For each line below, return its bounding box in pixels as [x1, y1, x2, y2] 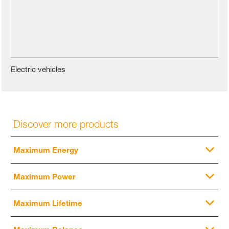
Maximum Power [13, 172, 76, 181]
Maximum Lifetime [13, 198, 83, 208]
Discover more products [13, 118, 119, 130]
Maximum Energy [13, 145, 79, 155]
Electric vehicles [11, 64, 66, 74]
